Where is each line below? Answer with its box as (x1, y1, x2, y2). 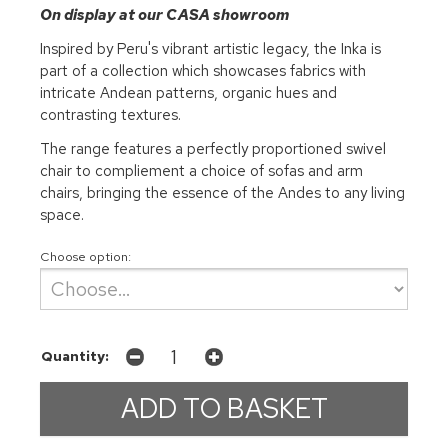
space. (40, 205, 84, 225)
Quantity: (41, 346, 109, 365)
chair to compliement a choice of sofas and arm (40, 161, 363, 181)
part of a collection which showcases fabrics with (40, 61, 366, 81)
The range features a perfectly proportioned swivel (40, 139, 386, 159)
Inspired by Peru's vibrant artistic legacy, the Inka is (40, 39, 381, 59)
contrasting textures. (40, 105, 181, 125)
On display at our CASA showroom (40, 5, 289, 25)
